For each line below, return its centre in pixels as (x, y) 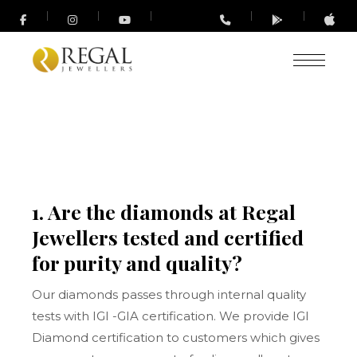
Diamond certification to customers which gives (176, 337)
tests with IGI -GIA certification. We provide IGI (171, 316)
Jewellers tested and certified (168, 237)
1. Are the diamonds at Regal (164, 212)
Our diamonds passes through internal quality (169, 294)
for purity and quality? (137, 263)
